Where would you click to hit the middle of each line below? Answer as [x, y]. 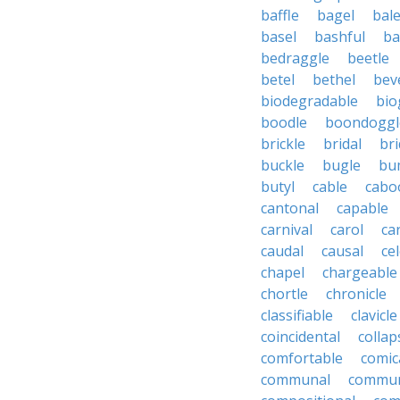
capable [362, 208]
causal [342, 251]
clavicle [374, 315]
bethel [334, 79]
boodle [284, 122]
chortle [284, 294]
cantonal [290, 208]
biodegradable [309, 101]
